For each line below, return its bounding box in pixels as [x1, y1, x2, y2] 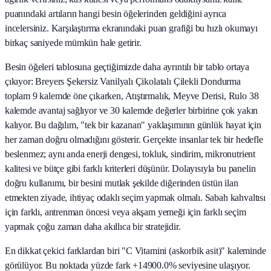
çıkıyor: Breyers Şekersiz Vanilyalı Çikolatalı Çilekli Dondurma [5, 76, 241, 87]
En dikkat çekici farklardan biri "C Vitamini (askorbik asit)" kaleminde [5, 245, 266, 256]
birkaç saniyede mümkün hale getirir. [5, 37, 142, 48]
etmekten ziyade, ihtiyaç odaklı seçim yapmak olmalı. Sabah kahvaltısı [5, 192, 266, 203]
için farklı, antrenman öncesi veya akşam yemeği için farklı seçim [5, 206, 246, 217]
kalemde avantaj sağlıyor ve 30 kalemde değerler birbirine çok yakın [5, 105, 258, 116]
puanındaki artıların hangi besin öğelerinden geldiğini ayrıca [5, 8, 227, 19]
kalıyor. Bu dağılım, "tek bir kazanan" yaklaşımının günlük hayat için [5, 119, 261, 130]
